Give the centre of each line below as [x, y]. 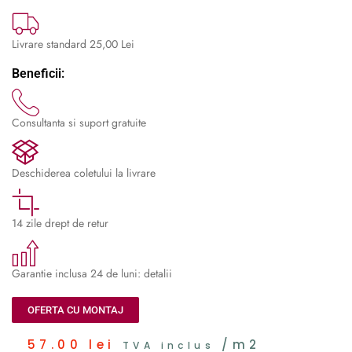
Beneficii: [38, 73]
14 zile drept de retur [60, 223]
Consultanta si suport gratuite [79, 122]
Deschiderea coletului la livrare [84, 172]
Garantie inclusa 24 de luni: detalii [92, 273]
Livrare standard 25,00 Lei [73, 44]
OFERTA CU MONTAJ [75, 310]
